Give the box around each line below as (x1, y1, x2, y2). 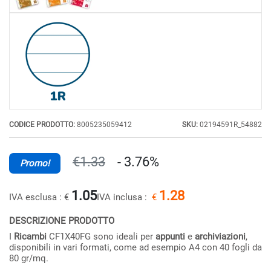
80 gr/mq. (9, 253, 48, 264)
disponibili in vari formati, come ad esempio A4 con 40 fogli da (9, 242, 262, 253)
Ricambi (14, 231, 47, 242)
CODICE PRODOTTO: (9, 120, 77, 129)
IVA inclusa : (97, 192, 152, 203)
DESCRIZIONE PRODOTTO (9, 215, 114, 226)
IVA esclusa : (9, 192, 64, 203)
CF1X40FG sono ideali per (47, 231, 155, 242)
